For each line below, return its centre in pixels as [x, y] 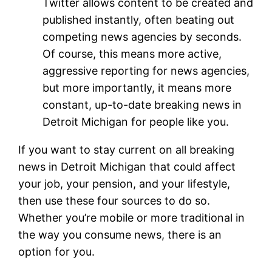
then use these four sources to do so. [114, 200]
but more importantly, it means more [137, 87]
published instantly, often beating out [139, 19]
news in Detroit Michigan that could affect [127, 166]
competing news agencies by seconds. [142, 36]
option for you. [57, 251]
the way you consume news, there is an [120, 234]
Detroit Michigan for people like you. [136, 121]
